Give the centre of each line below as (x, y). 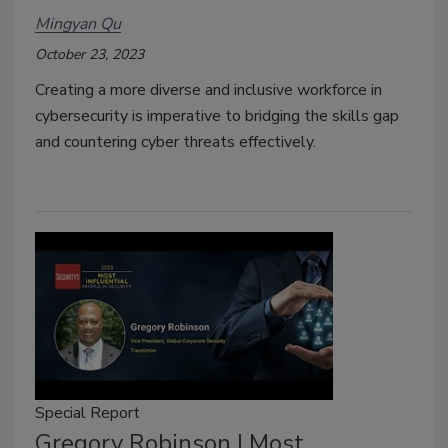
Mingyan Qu (78, 23)
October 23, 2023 (89, 55)
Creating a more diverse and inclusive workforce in (208, 90)
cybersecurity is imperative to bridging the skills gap (217, 116)
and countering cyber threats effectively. (177, 142)
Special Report (87, 413)
